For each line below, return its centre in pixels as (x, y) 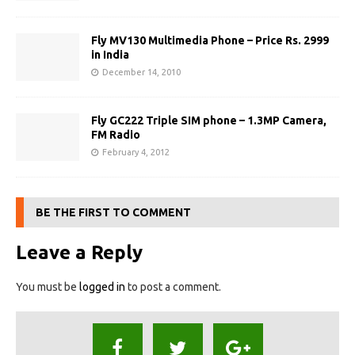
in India (110, 55)
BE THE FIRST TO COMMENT (113, 213)
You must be (48, 287)
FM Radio (116, 135)
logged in (102, 287)
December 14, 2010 (141, 73)
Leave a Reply (79, 253)
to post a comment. (173, 287)
